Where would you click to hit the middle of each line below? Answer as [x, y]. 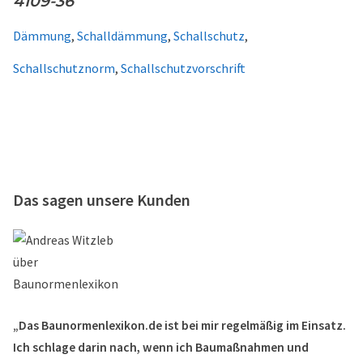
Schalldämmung [122, 36]
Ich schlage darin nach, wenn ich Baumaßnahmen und [161, 347]
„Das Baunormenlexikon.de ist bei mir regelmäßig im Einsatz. [179, 325]
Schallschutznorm [64, 68]
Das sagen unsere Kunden [102, 200]
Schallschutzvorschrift [183, 68]
